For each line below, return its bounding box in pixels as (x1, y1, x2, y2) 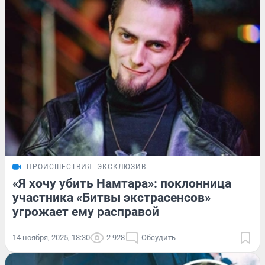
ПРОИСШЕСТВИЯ (27, 163, 92, 172)
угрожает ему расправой (12, 205, 159, 219)
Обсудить (141, 233, 176, 243)
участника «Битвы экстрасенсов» (12, 190, 211, 205)
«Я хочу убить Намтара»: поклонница (12, 176, 231, 191)
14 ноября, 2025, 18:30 (12, 233, 90, 243)
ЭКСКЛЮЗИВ (97, 163, 146, 172)
